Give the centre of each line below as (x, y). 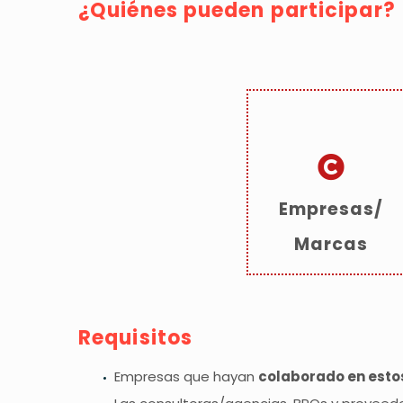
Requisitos (135, 338)
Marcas (331, 245)
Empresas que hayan (186, 376)
